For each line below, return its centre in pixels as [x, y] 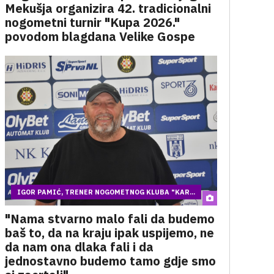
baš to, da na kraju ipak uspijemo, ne [109, 233]
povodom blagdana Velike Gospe [100, 36]
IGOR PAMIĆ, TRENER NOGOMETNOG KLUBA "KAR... [106, 192]
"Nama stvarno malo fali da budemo [109, 219]
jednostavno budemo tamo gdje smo [110, 261]
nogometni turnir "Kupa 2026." [92, 22]
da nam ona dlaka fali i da [79, 247]
